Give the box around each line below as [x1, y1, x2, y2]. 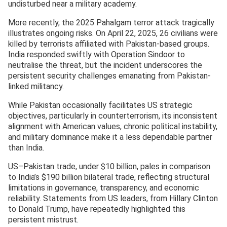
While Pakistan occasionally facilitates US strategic [8, 100, 193, 110]
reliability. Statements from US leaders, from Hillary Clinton [8, 193, 218, 203]
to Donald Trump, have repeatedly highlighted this [8, 204, 185, 214]
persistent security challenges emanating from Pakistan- [8, 70, 211, 81]
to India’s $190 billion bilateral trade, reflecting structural [8, 172, 209, 182]
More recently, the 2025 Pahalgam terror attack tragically [8, 17, 214, 27]
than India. [8, 142, 44, 153]
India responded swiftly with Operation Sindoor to [8, 49, 185, 59]
